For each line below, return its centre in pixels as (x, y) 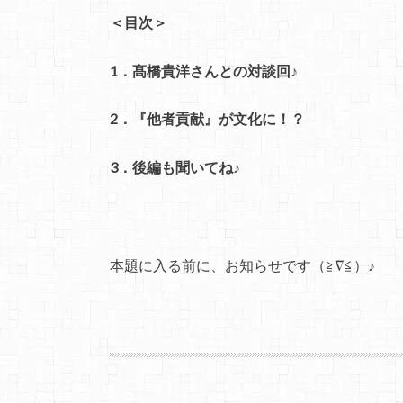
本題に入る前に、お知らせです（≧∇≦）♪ (242, 265)
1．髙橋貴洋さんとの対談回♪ (204, 70)
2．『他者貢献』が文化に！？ (207, 119)
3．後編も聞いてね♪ (175, 166)
